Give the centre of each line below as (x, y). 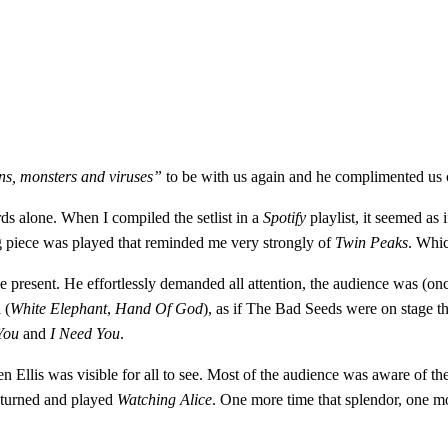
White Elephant (58, 308)
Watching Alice (164, 399)
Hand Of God (159, 308)
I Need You (85, 333)
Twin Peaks (371, 242)
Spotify (284, 217)
